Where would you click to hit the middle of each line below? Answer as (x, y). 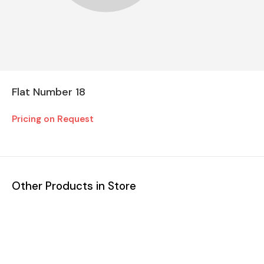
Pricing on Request (53, 119)
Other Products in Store (74, 186)
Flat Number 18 (49, 92)
